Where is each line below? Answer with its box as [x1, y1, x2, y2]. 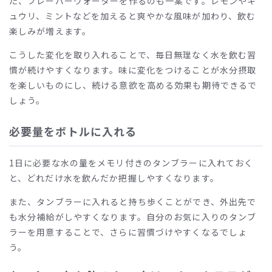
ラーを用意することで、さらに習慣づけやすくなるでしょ [9, 225, 248, 238]
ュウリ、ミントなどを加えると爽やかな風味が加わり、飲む [9, 9, 256, 22]
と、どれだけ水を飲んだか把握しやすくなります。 [9, 171, 219, 184]
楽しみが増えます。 [9, 24, 92, 37]
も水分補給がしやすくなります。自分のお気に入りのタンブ [9, 210, 257, 223]
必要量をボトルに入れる [9, 123, 137, 139]
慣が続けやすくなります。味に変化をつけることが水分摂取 [9, 63, 257, 76]
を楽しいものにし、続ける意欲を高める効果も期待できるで [9, 78, 257, 91]
